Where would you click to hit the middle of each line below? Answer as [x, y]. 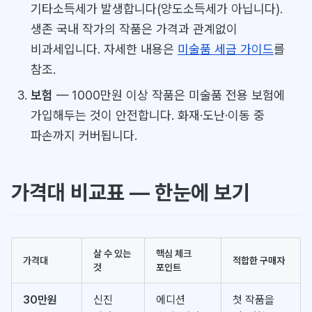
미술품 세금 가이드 [225, 49]
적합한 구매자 [259, 261]
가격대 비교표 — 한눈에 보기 [131, 193]
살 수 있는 [112, 254]
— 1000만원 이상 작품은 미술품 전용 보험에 [169, 95]
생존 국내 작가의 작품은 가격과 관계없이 [134, 29]
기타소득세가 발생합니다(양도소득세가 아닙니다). [156, 9]
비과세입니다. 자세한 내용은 [104, 49]
